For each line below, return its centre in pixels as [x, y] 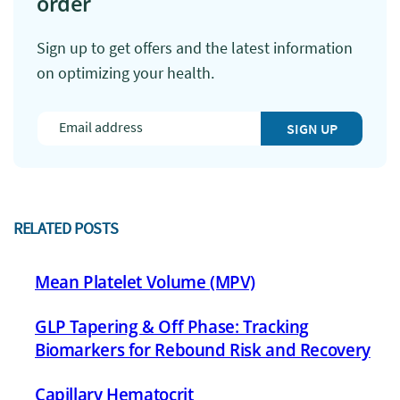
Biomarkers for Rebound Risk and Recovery [203, 350]
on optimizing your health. [125, 73]
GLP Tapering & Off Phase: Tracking [172, 327]
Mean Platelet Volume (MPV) [146, 282]
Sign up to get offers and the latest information [195, 48]
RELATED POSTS [66, 228]
